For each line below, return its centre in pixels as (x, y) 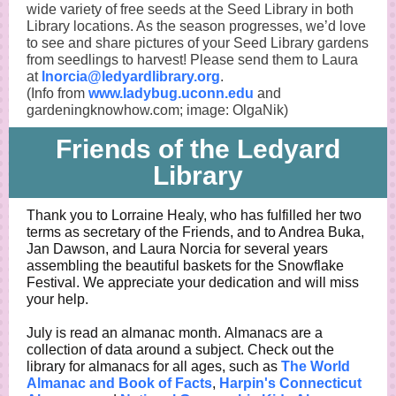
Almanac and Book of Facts (119, 383)
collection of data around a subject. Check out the (180, 350)
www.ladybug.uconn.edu (171, 93)
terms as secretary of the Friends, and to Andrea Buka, (195, 232)
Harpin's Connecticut (290, 383)
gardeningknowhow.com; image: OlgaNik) (157, 110)
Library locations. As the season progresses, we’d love (196, 26)
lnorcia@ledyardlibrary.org (131, 76)
